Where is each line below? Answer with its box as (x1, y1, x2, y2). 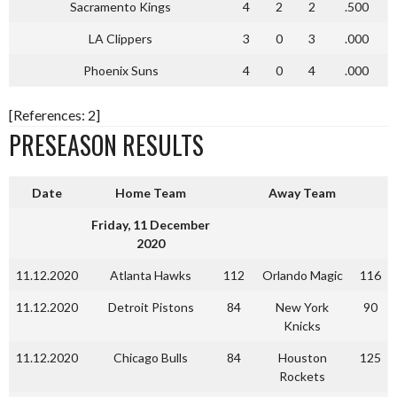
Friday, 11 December (91, 217, 210, 232)
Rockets (279, 369, 325, 384)
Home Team (115, 185, 186, 200)
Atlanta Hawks (110, 268, 191, 283)
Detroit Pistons (107, 300, 194, 315)
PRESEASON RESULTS (9, 127, 204, 163)
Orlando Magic (261, 268, 343, 283)
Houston (277, 350, 327, 365)
